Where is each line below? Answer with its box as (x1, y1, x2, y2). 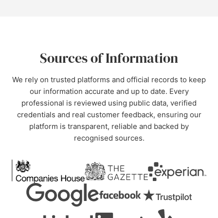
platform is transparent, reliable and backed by (29, 122, 189, 131)
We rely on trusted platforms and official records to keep (12, 75, 206, 84)
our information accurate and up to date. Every (29, 87, 189, 96)
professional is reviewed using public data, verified (21, 98, 197, 108)
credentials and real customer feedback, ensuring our (17, 110, 201, 119)
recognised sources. (73, 133, 145, 143)
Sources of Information (40, 49, 178, 67)
